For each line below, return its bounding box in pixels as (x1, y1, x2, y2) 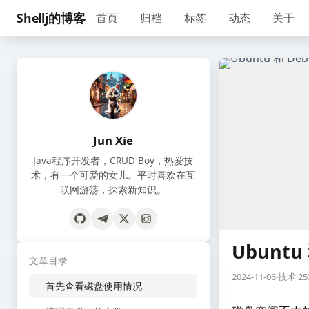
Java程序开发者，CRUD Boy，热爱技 (33, 154, 193, 167)
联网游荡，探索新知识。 (60, 183, 166, 196)
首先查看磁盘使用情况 (46, 279, 142, 292)
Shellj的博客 (17, 9, 86, 26)
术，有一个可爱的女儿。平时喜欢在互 (31, 168, 195, 181)
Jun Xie (93, 132, 133, 148)
